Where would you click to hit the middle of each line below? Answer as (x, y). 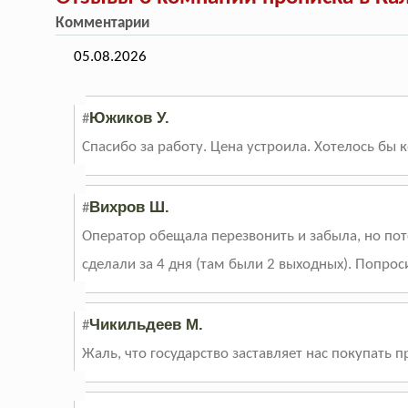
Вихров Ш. (130, 208)
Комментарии (105, 24)
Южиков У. (130, 118)
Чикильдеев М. (147, 325)
